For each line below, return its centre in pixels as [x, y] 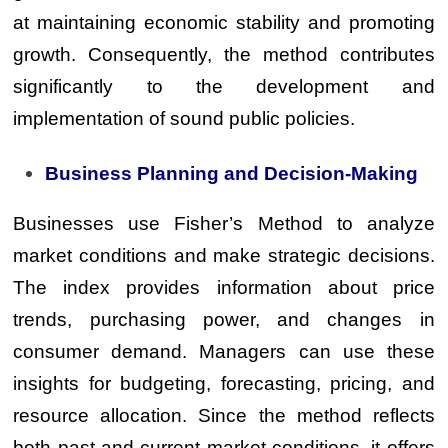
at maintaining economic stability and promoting [224, 22]
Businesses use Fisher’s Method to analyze [224, 223]
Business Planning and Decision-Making [232, 173]
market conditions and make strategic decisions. [224, 255]
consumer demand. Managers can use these [224, 351]
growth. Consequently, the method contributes [224, 54]
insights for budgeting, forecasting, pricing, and [224, 383]
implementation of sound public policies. [184, 118]
